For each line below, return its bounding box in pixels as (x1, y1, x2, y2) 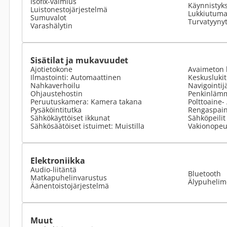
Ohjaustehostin (30, 89, 83, 98)
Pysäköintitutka (30, 105, 82, 115)
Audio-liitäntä (30, 165, 77, 174)
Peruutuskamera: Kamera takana (30, 97, 142, 106)
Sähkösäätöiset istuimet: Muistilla (30, 121, 144, 131)
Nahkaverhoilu (30, 81, 80, 90)
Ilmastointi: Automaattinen (30, 72, 121, 82)
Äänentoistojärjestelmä (30, 181, 109, 191)
